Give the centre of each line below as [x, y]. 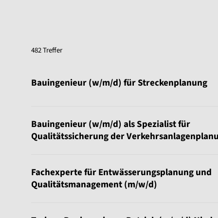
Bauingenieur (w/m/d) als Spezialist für [111, 124]
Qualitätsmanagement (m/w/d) [94, 185]
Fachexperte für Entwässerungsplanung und [121, 173]
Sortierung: [121, 51]
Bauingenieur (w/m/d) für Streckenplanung [119, 83]
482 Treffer [47, 50]
